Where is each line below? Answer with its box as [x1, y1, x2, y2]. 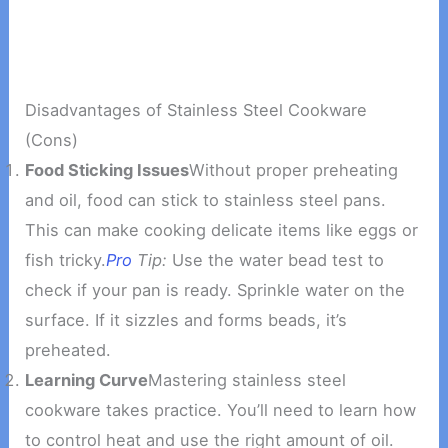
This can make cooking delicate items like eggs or [25, 220, 419, 241]
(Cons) [25, 130, 79, 151]
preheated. [25, 340, 112, 361]
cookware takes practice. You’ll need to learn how [25, 400, 417, 421]
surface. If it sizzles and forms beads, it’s [25, 310, 348, 331]
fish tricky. [25, 250, 107, 271]
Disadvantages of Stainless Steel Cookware [25, 100, 368, 121]
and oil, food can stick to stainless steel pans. [25, 190, 387, 211]
